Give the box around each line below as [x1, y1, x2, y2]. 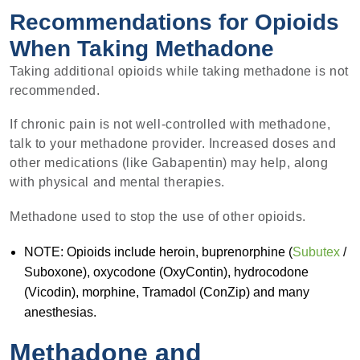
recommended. [10, 83, 100, 97]
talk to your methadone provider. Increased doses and [10, 137, 337, 151]
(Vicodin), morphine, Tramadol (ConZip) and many [23, 284, 309, 299]
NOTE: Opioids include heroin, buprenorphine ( [23, 244, 292, 259]
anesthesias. [23, 305, 96, 319]
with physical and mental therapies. [10, 175, 225, 190]
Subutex [292, 244, 340, 259]
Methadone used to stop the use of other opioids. [10, 210, 306, 224]
